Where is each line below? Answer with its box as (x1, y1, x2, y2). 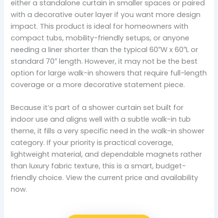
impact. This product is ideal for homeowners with (11, 21, 189, 31)
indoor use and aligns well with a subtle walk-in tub (11, 114, 191, 124)
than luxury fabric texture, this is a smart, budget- (11, 161, 186, 171)
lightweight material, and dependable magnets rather (11, 149, 202, 159)
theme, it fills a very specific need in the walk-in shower (11, 126, 205, 136)
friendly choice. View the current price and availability (11, 172, 199, 182)
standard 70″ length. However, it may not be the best (11, 56, 198, 66)
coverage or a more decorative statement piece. (11, 79, 185, 90)
